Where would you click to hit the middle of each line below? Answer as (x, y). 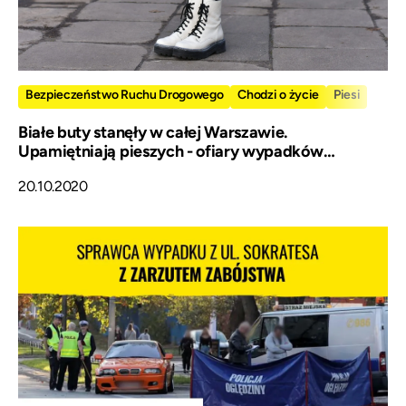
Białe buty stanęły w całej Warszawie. (153, 132)
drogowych (60, 170)
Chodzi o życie (278, 94)
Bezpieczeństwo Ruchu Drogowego (125, 94)
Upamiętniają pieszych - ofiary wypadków (171, 151)
